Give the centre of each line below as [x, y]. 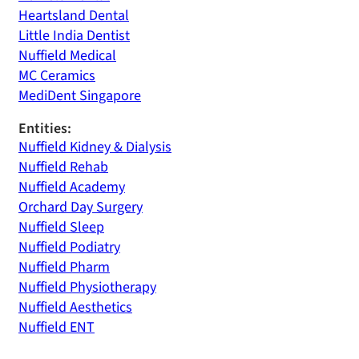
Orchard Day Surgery [81, 207]
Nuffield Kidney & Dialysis [95, 147]
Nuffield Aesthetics [75, 307]
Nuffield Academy [72, 187]
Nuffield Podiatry [69, 247]
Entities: [45, 129]
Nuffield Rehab [63, 167]
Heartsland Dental [74, 16]
